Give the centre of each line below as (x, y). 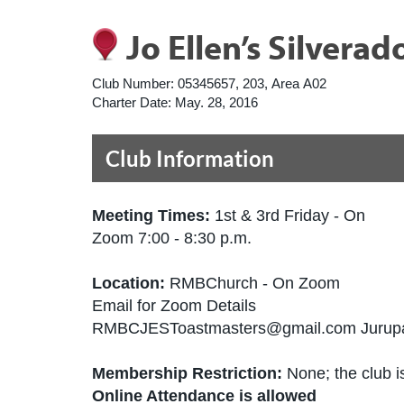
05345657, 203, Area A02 (252, 83)
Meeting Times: (153, 216)
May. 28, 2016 (216, 102)
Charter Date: (132, 102)
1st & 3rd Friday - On (290, 216)
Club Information (190, 158)
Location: (131, 283)
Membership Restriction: (187, 373)
